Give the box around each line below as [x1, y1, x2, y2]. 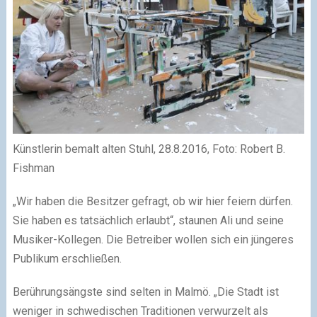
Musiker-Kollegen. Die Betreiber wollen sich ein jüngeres [12, 232, 294, 246]
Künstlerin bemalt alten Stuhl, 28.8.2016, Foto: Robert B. [12, 142, 285, 156]
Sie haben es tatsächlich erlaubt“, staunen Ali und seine [12, 213, 284, 227]
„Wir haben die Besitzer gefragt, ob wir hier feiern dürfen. [12, 194, 293, 208]
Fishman [12, 161, 54, 175]
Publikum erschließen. [12, 251, 122, 265]
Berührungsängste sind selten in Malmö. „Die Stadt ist [12, 284, 279, 299]
